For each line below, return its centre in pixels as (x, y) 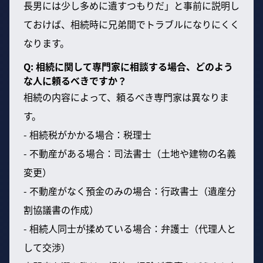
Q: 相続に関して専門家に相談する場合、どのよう (128, 66)
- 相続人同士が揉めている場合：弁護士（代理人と (130, 228)
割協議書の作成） (61, 209)
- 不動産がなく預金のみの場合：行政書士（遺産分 (130, 190)
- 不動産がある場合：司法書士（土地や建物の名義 (130, 153)
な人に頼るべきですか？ (75, 80)
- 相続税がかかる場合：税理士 (87, 134)
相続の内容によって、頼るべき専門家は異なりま (126, 97)
